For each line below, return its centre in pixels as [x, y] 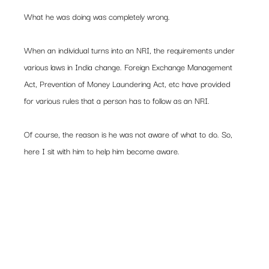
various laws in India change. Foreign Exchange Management [130, 67]
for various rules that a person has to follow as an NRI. [117, 100]
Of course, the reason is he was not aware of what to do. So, [130, 134]
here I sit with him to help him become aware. [102, 151]
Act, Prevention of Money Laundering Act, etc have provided [129, 83]
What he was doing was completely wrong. [97, 16]
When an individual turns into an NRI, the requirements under [131, 50]
